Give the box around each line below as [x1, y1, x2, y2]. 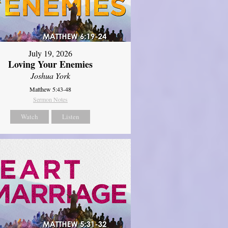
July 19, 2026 [28, 48, 72, 59]
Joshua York [30, 70, 70, 81]
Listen [62, 112, 80, 122]
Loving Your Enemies [8, 58, 93, 71]
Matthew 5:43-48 [29, 85, 71, 94]
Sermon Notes [33, 95, 68, 104]
